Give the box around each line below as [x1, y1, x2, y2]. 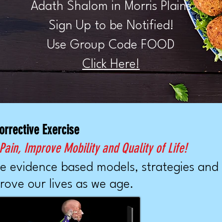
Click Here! [82, 58, 140, 71]
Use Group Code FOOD [47, 39, 175, 52]
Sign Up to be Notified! [48, 20, 174, 32]
